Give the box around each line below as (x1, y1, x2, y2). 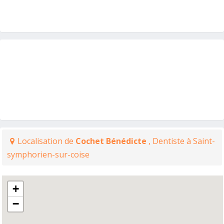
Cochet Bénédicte (75, 135, 148, 146)
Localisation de (17, 135, 75, 146)
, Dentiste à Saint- (148, 135, 215, 146)
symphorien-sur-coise (7, 149, 89, 160)
